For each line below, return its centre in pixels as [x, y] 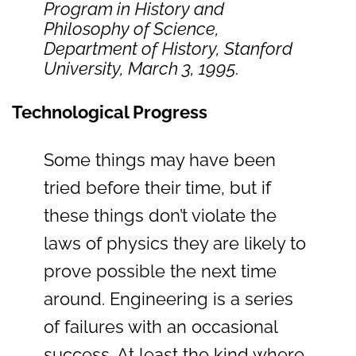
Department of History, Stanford [168, 48]
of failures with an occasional [161, 326]
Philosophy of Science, [132, 28]
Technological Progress [110, 112]
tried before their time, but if [157, 187]
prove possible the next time [160, 271]
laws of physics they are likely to [175, 243]
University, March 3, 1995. [141, 68]
